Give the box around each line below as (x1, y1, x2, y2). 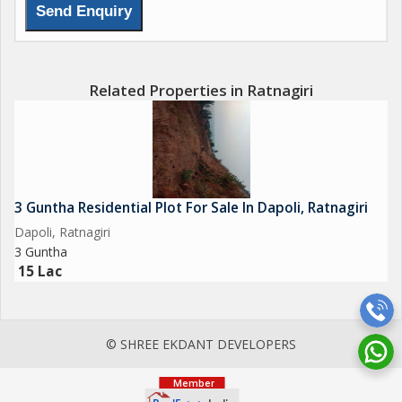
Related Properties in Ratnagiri (89, 80, 313, 100)
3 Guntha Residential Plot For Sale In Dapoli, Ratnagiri (14, 198, 368, 217)
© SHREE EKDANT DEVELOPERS (106, 336, 296, 353)
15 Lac (18, 262, 62, 281)
